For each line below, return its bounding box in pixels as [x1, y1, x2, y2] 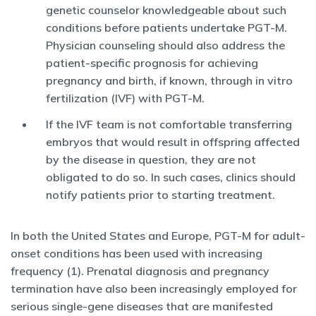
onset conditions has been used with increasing [11, 246, 262, 260]
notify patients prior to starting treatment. [46, 188, 275, 202]
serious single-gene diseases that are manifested [11, 299, 273, 313]
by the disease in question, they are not [46, 152, 256, 166]
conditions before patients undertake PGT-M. [46, 20, 287, 35]
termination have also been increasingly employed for [11, 281, 297, 296]
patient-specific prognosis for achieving [46, 56, 258, 70]
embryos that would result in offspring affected [46, 135, 300, 149]
